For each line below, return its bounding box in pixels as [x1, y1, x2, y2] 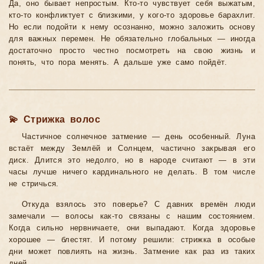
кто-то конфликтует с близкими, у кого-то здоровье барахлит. [9, 11, 255, 20]
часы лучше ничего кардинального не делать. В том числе [9, 168, 255, 177]
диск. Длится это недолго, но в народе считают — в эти [9, 156, 255, 165]
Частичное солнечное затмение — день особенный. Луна [22, 133, 255, 141]
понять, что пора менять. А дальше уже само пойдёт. [9, 58, 227, 67]
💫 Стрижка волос [9, 114, 100, 125]
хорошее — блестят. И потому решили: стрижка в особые [9, 236, 255, 245]
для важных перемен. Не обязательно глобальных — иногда [9, 35, 255, 44]
